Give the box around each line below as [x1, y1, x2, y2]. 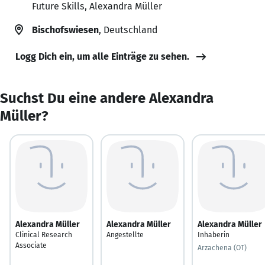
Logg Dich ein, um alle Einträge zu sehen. [15, 50, 189, 62]
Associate [15, 241, 47, 250]
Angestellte [106, 230, 144, 239]
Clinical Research [15, 230, 72, 239]
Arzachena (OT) [198, 243, 247, 252]
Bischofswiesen [32, 24, 99, 35]
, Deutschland [99, 24, 157, 35]
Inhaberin [198, 230, 230, 239]
